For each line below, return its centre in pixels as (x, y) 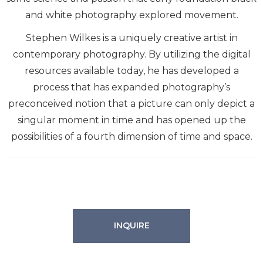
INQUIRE (131, 226)
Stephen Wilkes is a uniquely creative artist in (131, 38)
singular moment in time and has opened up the (131, 120)
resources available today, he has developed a (131, 70)
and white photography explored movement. (131, 15)
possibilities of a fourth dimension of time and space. (131, 136)
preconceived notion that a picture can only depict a (131, 103)
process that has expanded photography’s (131, 87)
